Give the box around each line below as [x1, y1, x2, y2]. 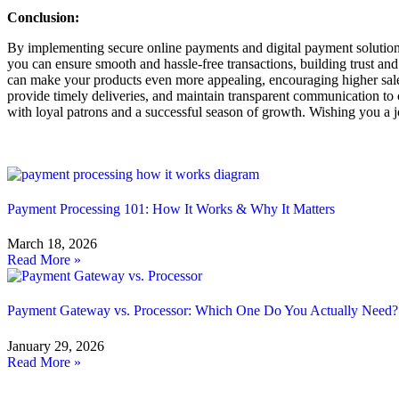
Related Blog [7, 148, 96, 167]
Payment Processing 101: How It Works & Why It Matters [7, 200, 335, 216]
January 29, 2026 [7, 338, 104, 354]
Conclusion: [7, 9, 79, 25]
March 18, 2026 [7, 236, 97, 252]
